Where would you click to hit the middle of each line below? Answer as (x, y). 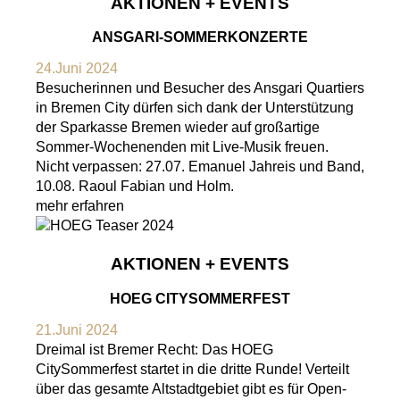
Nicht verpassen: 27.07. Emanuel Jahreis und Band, (200, 167)
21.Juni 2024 (77, 329)
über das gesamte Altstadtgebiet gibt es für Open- (191, 388)
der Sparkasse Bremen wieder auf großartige (178, 128)
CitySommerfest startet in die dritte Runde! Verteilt (192, 369)
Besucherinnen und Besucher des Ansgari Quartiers (200, 88)
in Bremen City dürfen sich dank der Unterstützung (195, 108)
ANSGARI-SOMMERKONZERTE (200, 37)
